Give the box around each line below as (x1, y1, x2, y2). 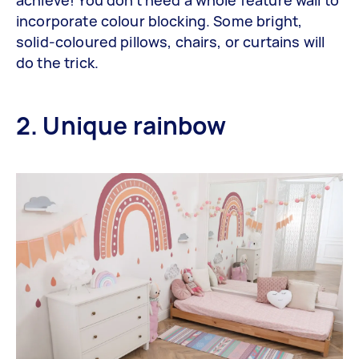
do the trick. (16, 52, 99, 72)
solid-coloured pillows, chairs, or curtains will (16, 31, 325, 51)
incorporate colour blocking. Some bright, (16, 10, 303, 30)
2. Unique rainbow (16, 108, 227, 142)
